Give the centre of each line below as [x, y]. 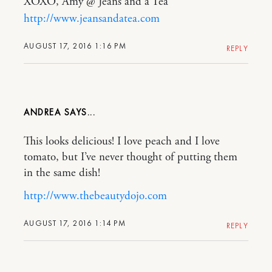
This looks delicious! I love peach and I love [122, 142]
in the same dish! [62, 173]
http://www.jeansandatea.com [92, 19]
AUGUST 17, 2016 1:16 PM [75, 46]
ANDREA [42, 113]
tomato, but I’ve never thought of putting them [131, 158]
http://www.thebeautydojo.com [95, 196]
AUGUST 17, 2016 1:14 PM [75, 223]
